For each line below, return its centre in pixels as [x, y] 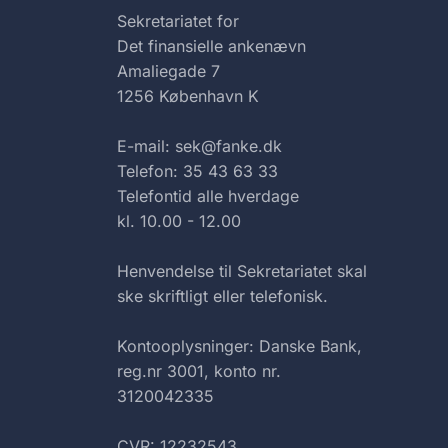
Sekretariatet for [178, 21]
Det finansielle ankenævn [211, 46]
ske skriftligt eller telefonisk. [222, 296]
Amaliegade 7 [168, 71]
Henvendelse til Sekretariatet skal [242, 271]
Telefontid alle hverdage [208, 196]
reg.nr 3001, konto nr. [199, 371]
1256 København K [188, 96]
